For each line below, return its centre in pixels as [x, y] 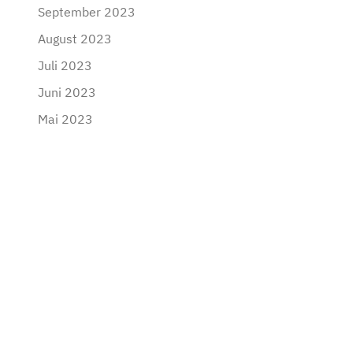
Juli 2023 [65, 65]
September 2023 [87, 12]
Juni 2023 [67, 92]
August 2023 [75, 39]
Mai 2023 [65, 119]
